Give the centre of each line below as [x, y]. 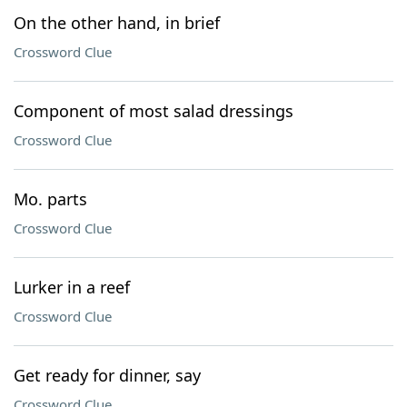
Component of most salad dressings [154, 111]
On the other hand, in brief [117, 23]
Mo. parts [50, 199]
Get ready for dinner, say [107, 375]
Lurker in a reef [72, 287]
